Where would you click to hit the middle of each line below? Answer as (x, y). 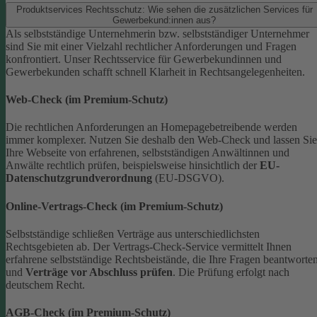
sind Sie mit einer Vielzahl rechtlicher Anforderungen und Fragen (151, 46)
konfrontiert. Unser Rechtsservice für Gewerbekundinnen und (144, 59)
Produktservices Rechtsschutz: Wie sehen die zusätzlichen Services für (164, 9)
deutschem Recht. (45, 284)
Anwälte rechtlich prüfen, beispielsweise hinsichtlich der (133, 166)
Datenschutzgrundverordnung (79, 178)
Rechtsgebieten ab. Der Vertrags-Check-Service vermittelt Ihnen (149, 246)
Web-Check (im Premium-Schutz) (87, 100)
